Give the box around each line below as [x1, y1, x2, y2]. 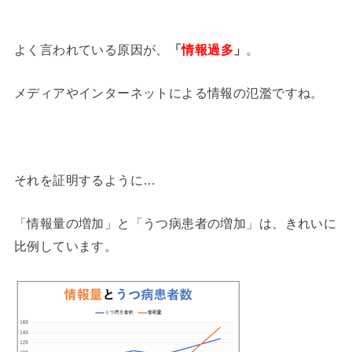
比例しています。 [13, 239, 118, 254]
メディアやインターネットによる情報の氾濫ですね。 [13, 86, 324, 101]
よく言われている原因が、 [13, 42, 169, 57]
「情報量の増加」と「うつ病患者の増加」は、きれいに [13, 216, 337, 231]
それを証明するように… [13, 173, 156, 188]
